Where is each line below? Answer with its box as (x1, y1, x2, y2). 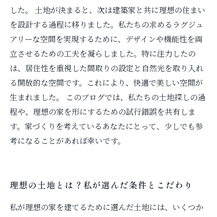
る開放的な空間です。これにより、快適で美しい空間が (10, 77, 203, 88)
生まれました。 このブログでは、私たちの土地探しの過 (10, 92, 205, 103)
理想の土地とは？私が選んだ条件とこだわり (10, 179, 193, 191)
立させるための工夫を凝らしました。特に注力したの (10, 48, 196, 59)
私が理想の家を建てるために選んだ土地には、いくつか (10, 201, 203, 213)
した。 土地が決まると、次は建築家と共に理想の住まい (10, 4, 205, 15)
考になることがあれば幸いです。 (10, 135, 125, 146)
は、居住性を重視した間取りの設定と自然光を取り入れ (10, 62, 203, 74)
